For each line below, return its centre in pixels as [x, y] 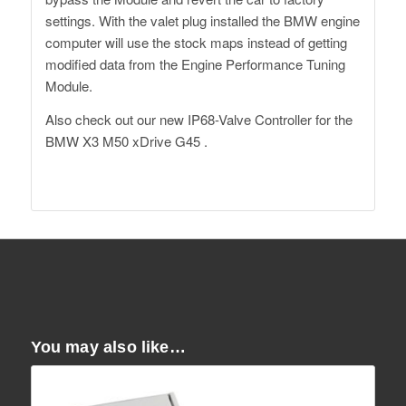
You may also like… [108, 348]
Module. [68, 86]
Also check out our [102, 119]
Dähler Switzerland [101, 174]
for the [332, 119]
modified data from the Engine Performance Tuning [195, 64]
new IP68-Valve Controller [235, 119]
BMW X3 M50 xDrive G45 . [126, 140]
